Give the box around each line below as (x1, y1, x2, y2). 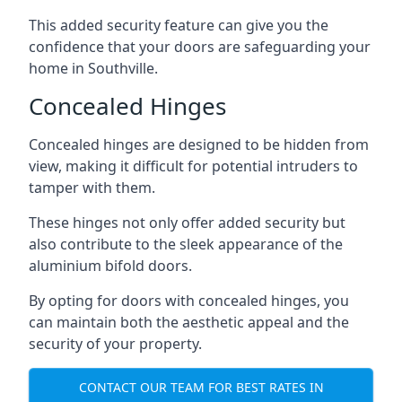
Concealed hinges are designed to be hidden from (29, 135, 369, 154)
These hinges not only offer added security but (29, 213, 345, 232)
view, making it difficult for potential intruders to (29, 156, 358, 176)
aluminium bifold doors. (29, 256, 192, 275)
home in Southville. (29, 58, 158, 78)
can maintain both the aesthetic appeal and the (29, 312, 349, 332)
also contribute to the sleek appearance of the (29, 234, 343, 254)
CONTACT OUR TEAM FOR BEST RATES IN (78, 378, 324, 396)
